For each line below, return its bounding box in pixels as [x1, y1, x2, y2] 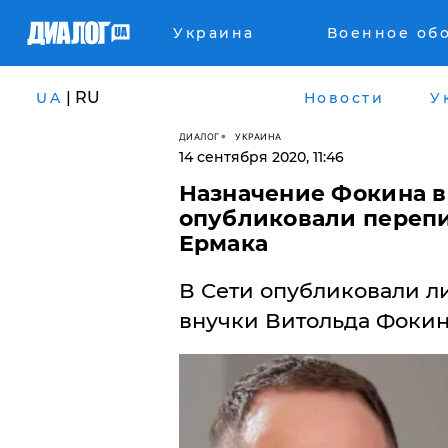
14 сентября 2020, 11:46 [178, 148, 344, 166]
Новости [303, 88, 384, 107]
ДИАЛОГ [178, 130, 220, 142]
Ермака [178, 230, 269, 257]
